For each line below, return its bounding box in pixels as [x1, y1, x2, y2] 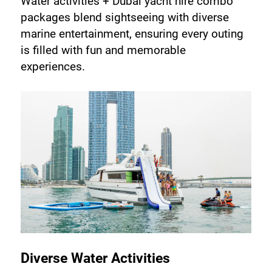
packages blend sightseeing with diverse [20, 10, 229, 24]
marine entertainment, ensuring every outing [20, 26, 243, 41]
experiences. [20, 59, 85, 73]
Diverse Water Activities [20, 250, 170, 267]
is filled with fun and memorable [20, 42, 186, 57]
